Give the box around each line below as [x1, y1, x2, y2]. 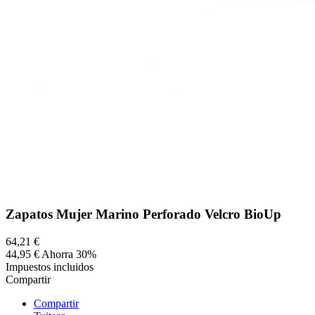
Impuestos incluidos [6, 260, 94, 273]
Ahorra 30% [41, 247, 96, 260]
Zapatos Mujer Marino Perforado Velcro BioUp [6, 207, 281, 222]
